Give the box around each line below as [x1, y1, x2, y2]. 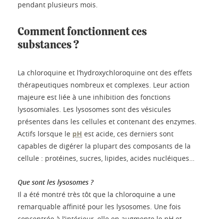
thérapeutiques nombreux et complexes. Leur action [18, 80, 190, 90]
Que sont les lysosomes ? [18, 177, 93, 187]
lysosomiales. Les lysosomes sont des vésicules [18, 105, 171, 114]
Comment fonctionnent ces [18, 26, 147, 38]
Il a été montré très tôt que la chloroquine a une [18, 190, 175, 199]
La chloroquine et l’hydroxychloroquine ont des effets [18, 68, 192, 78]
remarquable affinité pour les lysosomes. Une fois [18, 202, 181, 212]
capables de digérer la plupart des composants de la [18, 141, 191, 151]
